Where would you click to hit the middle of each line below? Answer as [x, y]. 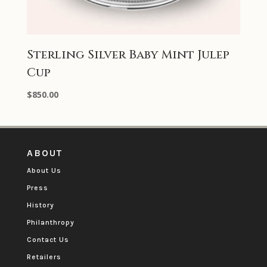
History [40, 205]
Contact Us [48, 240]
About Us [44, 171]
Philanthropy [50, 223]
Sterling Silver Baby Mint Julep [128, 55]
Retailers [44, 257]
